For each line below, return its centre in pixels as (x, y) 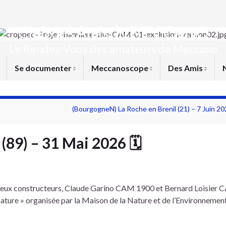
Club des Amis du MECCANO (113, 32)
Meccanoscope (121, 68)
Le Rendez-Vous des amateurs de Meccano (113, 49)
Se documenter (44, 68)
